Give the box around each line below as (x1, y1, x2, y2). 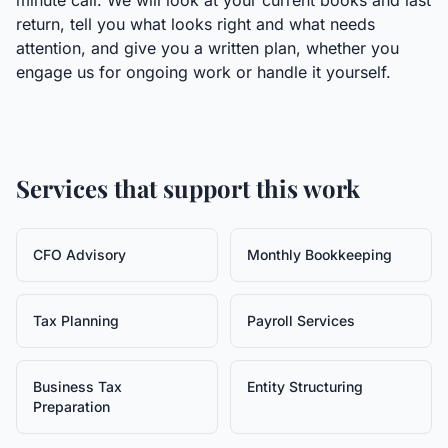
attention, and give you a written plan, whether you (16, 38, 399, 58)
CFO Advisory (33, 246, 126, 263)
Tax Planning (33, 312, 119, 329)
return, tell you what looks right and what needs (16, 14, 375, 34)
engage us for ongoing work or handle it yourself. (16, 62, 391, 82)
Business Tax (33, 378, 122, 395)
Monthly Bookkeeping (247, 246, 392, 263)
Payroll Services (247, 312, 355, 329)
